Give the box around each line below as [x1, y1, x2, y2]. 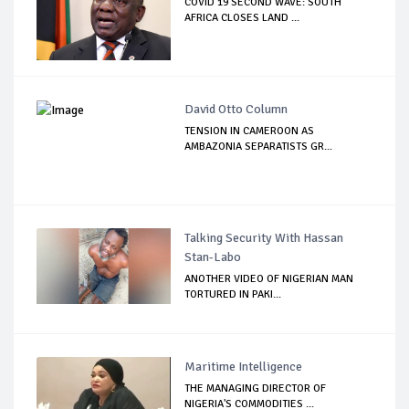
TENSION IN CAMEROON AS [184, 124, 315, 139]
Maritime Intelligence [184, 359, 303, 375]
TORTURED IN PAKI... [184, 288, 282, 302]
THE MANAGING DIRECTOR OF [184, 382, 327, 396]
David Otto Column [184, 101, 288, 118]
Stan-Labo [184, 249, 242, 266]
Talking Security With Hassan [184, 230, 344, 246]
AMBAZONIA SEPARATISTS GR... [184, 140, 333, 154]
